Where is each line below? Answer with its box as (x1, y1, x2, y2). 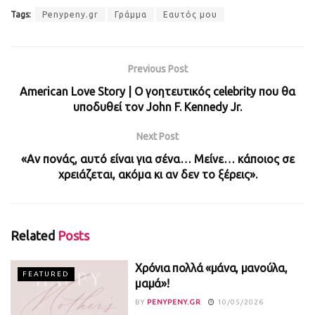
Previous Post (127, 63, 188, 75)
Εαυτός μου (163, 10, 217, 20)
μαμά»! (135, 277, 169, 290)
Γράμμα (115, 10, 147, 20)
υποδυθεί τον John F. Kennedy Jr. (73, 101, 242, 114)
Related (11, 229, 55, 243)
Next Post (136, 131, 179, 143)
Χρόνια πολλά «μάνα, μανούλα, (135, 262, 288, 275)
